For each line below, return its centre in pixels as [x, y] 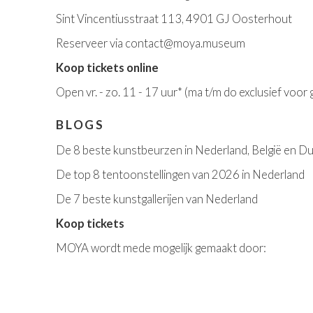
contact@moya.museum [185, 43]
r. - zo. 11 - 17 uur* [138, 92]
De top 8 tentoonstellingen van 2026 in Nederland [180, 174]
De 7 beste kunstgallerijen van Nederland [157, 199]
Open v [74, 92]
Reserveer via [90, 43]
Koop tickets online [107, 67]
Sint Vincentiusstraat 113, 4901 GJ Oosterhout [174, 19]
